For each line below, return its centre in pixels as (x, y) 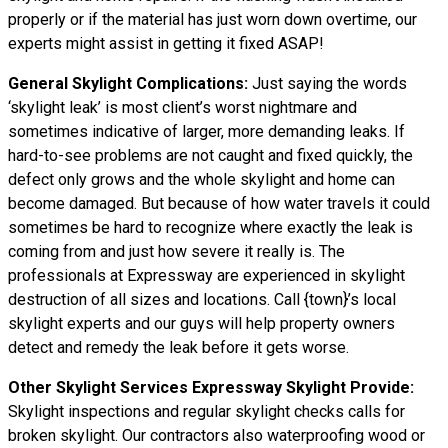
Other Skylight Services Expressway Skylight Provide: (211, 387)
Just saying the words (327, 83)
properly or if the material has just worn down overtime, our (212, 19)
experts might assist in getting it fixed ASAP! (166, 43)
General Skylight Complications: (128, 83)
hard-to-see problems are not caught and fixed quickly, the (210, 155)
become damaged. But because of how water (167, 203)
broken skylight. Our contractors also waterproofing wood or (216, 435)
